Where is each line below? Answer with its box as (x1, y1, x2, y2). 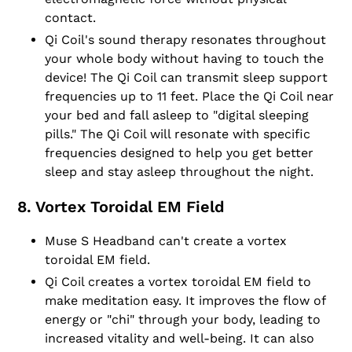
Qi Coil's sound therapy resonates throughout (45, 31, 326, 47)
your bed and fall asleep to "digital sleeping (45, 107, 309, 123)
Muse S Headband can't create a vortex (45, 233, 287, 248)
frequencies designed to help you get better (45, 145, 313, 160)
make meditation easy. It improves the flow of (45, 292, 325, 308)
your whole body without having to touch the (45, 50, 324, 66)
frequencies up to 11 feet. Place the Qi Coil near (45, 88, 334, 104)
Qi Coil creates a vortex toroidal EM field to (45, 273, 311, 289)
